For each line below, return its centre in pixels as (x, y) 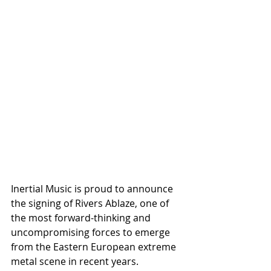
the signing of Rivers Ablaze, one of (91, 203)
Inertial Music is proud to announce (93, 188)
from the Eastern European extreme (95, 247)
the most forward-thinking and (82, 217)
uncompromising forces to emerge (92, 232)
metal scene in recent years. (75, 261)
